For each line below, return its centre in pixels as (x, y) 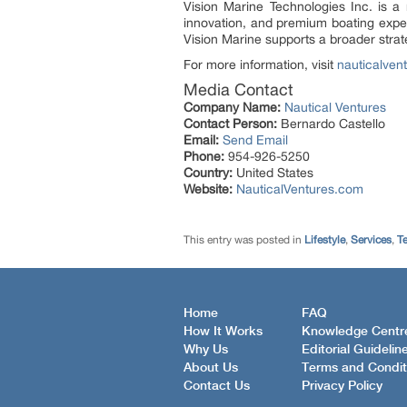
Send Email (255, 139)
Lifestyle (325, 239)
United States (273, 172)
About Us (211, 368)
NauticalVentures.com (300, 189)
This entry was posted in (244, 239)
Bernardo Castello (331, 123)
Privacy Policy (342, 387)
